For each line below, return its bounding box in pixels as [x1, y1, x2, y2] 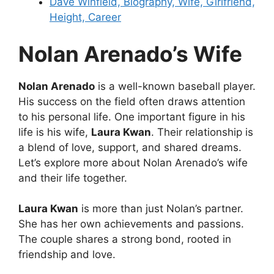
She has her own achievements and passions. [18, 218, 244, 231]
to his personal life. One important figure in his [18, 110, 245, 123]
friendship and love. [18, 248, 116, 261]
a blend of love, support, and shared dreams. [18, 141, 242, 154]
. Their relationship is [151, 125, 253, 138]
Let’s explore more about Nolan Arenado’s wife [18, 156, 248, 169]
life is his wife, [18, 125, 91, 138]
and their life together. [18, 171, 127, 184]
